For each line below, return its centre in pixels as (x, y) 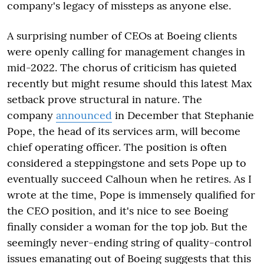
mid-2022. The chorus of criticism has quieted (122, 67)
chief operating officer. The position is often (117, 147)
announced (84, 115)
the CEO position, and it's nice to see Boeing (118, 210)
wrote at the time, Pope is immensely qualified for (131, 194)
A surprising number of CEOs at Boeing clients (122, 35)
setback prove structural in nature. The (105, 99)
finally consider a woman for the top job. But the (127, 226)
